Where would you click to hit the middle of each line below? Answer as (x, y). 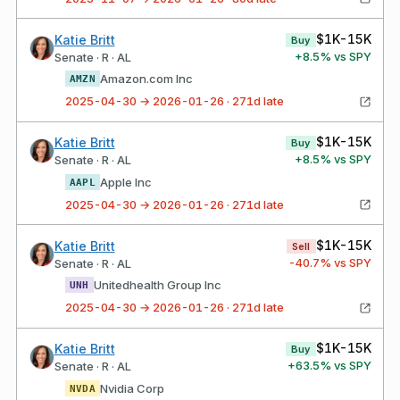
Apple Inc (125, 182)
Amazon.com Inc (146, 79)
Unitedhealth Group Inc (157, 285)
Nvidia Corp (132, 388)
